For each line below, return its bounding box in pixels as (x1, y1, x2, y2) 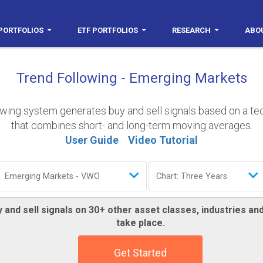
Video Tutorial (128, 134, 198, 146)
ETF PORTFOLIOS (77, 26, 138, 35)
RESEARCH (172, 26, 211, 35)
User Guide (65, 134, 119, 146)
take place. (116, 217, 165, 228)
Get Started (114, 247, 167, 259)
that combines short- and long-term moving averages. (11, 119, 252, 131)
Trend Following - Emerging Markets (16, 70, 247, 86)
